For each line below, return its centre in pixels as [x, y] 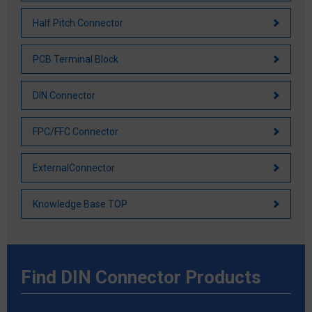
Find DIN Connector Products [141, 277]
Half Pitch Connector [78, 23]
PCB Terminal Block [76, 59]
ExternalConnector [74, 167]
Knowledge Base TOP [80, 204]
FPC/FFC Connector [76, 131]
